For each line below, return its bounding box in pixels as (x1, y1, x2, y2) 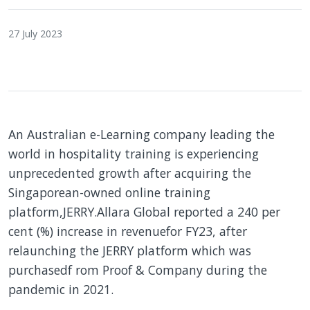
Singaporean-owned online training (8, 184, 210, 201)
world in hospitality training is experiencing (8, 145, 259, 162)
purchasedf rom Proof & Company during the (8, 262, 267, 278)
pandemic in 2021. (8, 281, 113, 298)
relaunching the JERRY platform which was (8, 242, 251, 259)
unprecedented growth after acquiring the (8, 165, 251, 181)
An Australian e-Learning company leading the (8, 126, 275, 143)
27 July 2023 (8, 27, 62, 40)
